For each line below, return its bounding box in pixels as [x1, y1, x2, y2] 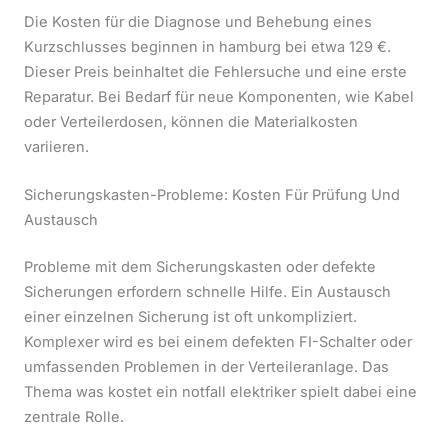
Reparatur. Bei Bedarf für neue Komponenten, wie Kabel [24, 87, 414, 106]
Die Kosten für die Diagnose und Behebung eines [24, 12, 372, 31]
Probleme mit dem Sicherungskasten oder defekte [24, 257, 376, 276]
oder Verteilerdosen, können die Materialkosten [24, 112, 358, 131]
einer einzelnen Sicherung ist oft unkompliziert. [24, 307, 357, 326]
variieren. [24, 137, 89, 156]
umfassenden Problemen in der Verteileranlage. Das [24, 357, 389, 376]
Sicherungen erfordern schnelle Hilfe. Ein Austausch [24, 282, 391, 301]
